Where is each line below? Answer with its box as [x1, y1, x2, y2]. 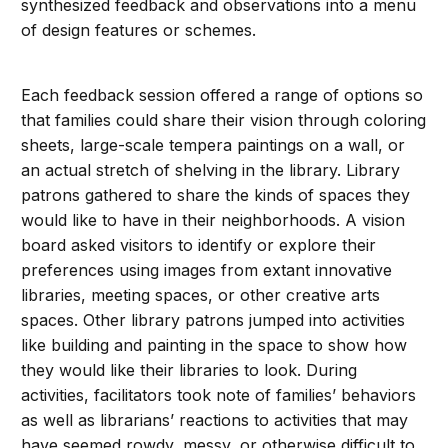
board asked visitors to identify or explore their [21, 235, 377, 256]
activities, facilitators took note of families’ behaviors [21, 385, 417, 406]
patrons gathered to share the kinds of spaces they [21, 185, 411, 206]
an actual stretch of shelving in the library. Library [21, 160, 401, 181]
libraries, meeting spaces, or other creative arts [21, 285, 381, 306]
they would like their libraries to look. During [21, 360, 358, 381]
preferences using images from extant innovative [21, 260, 393, 281]
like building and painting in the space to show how [21, 335, 408, 356]
